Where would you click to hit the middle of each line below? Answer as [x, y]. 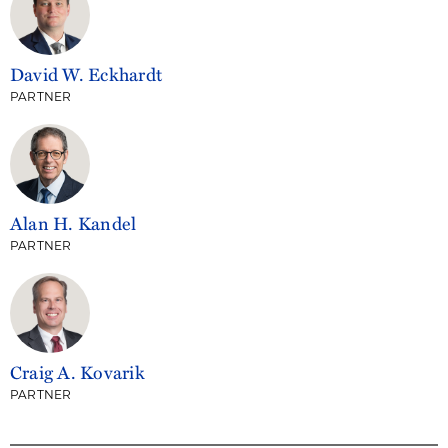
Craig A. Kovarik [77, 371]
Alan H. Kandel [73, 222]
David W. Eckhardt [86, 73]
